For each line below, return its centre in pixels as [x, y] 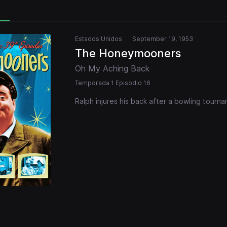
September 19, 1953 [163, 39]
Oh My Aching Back [112, 69]
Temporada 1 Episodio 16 [113, 83]
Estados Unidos [99, 39]
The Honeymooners [128, 53]
